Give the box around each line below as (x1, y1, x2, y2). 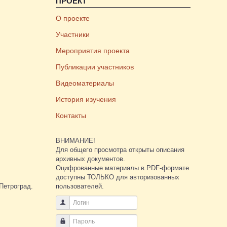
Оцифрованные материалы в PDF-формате (56, 164, 190, 172)
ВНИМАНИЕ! (56, 136, 96, 144)
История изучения (56, 95, 117, 103)
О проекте (56, 14, 90, 22)
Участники (56, 30, 90, 39)
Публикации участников (56, 62, 134, 71)
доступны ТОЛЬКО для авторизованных (56, 173, 180, 181)
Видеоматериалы (56, 79, 115, 87)
